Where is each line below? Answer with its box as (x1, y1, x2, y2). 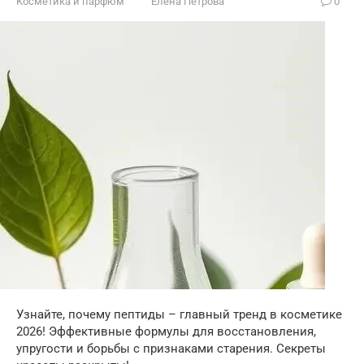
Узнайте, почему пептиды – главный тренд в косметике (16, 306, 342, 322)
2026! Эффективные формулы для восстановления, (16, 323, 316, 339)
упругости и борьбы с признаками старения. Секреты (16, 340, 326, 356)
